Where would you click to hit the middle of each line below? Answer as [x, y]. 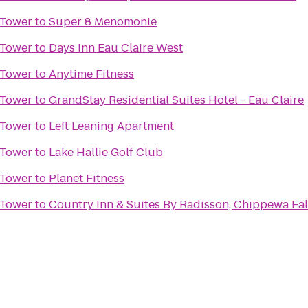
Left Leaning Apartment [111, 126]
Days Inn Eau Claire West [116, 48]
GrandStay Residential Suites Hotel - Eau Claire [176, 100]
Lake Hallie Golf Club [106, 152]
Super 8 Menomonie [103, 22]
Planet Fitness [87, 178]
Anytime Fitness [91, 74]
